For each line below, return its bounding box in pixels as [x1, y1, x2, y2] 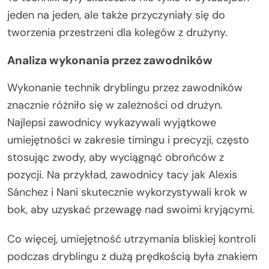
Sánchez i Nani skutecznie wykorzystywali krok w [7, 184, 247, 199]
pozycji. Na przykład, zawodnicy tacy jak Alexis [7, 167, 237, 182]
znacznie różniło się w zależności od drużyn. [7, 97, 223, 112]
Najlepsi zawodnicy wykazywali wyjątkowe [7, 115, 216, 130]
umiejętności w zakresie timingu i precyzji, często [7, 132, 249, 147]
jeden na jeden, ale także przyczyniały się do [7, 7, 225, 22]
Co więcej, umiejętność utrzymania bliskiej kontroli [7, 231, 256, 246]
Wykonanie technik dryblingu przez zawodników [7, 80, 243, 95]
